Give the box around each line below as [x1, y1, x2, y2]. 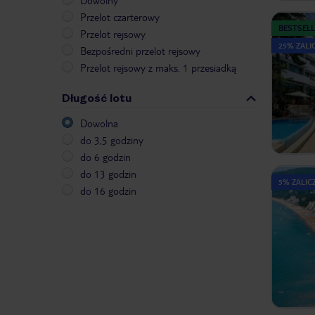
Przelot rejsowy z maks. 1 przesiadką [80, 61, 236, 75]
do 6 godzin [80, 150, 131, 164]
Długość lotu [62, 91, 131, 105]
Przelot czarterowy [80, 11, 160, 24]
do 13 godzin [80, 167, 136, 181]
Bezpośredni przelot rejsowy [80, 44, 200, 58]
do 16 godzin [80, 184, 136, 198]
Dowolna [80, 117, 118, 130]
